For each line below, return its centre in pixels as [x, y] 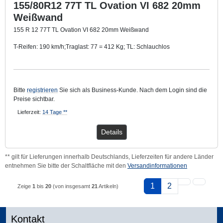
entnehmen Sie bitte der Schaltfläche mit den [66, 166]
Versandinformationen [157, 166]
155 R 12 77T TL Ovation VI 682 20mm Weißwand [81, 30]
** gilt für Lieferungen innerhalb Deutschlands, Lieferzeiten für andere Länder [109, 157]
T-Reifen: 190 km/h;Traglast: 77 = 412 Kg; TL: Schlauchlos [92, 47]
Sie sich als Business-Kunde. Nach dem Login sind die [132, 90]
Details [111, 132]
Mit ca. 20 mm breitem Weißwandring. [66, 63]
